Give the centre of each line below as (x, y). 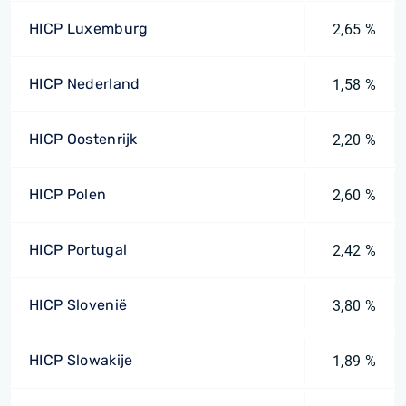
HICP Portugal (78, 250)
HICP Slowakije (81, 360)
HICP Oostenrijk (83, 139)
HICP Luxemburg (89, 29)
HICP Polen (68, 194)
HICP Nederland (85, 84)
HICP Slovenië (78, 305)
